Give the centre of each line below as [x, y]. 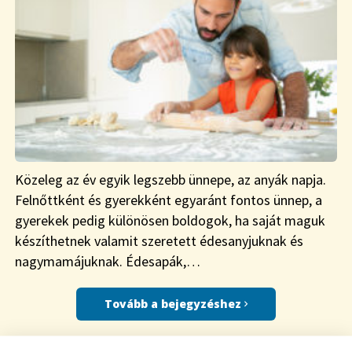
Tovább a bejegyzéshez [174, 304]
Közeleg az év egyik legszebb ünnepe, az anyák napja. [170, 180]
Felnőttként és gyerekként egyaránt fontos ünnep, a [168, 200]
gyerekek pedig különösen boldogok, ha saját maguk [170, 221]
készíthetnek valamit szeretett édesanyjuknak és [159, 241]
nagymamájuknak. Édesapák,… [107, 262]
